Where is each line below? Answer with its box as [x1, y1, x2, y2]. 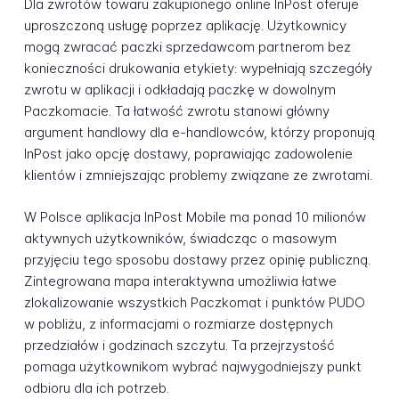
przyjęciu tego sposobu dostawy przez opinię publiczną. [23, 250, 370, 268]
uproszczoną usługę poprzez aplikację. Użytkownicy [23, 17, 346, 35]
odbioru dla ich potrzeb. [23, 379, 169, 396]
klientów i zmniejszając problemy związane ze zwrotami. [23, 167, 372, 184]
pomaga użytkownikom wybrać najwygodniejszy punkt [23, 357, 362, 375]
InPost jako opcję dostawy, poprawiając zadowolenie [23, 145, 353, 163]
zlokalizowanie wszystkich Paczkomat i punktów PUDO [23, 293, 365, 311]
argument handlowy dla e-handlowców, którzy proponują [23, 124, 375, 142]
